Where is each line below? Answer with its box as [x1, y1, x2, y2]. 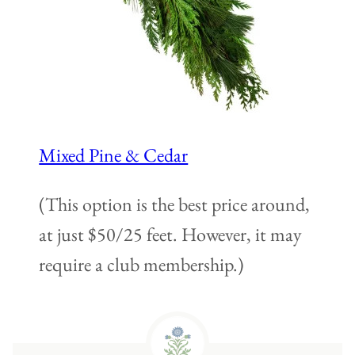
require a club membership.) [39, 251, 245, 277]
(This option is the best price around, [39, 191, 311, 216]
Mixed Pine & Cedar [39, 142, 189, 167]
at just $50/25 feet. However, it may [39, 221, 303, 246]
